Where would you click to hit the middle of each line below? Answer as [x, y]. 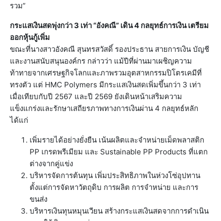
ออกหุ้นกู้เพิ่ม [30, 37]
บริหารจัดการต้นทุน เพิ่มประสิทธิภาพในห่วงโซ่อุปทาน [115, 176]
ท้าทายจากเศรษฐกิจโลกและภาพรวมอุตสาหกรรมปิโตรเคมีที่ [106, 73]
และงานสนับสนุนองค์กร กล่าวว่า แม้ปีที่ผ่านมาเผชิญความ [101, 61]
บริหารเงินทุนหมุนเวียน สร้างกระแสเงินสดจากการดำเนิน [119, 211]
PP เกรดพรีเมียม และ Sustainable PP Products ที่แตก [119, 152]
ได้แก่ [19, 120]
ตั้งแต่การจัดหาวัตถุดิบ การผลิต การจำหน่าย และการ [114, 187]
